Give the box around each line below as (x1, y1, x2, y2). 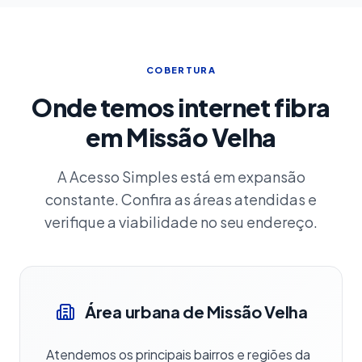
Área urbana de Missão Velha (85, 301, 308, 322)
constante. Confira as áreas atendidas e (45, 190, 317, 208)
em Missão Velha (86, 122, 276, 153)
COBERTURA (146, 65, 216, 75)
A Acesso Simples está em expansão (57, 167, 305, 186)
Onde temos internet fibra (32, 92, 330, 123)
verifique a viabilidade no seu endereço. (44, 213, 318, 231)
